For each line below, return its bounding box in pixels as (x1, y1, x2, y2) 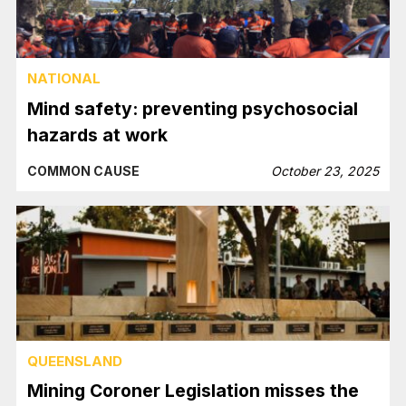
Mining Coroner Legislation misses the (27, 380, 360, 402)
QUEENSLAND (27, 352, 123, 370)
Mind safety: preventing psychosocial (27, 97, 359, 120)
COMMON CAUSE (27, 162, 140, 179)
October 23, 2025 (270, 162, 379, 179)
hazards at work (27, 123, 169, 146)
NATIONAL (27, 70, 101, 88)
